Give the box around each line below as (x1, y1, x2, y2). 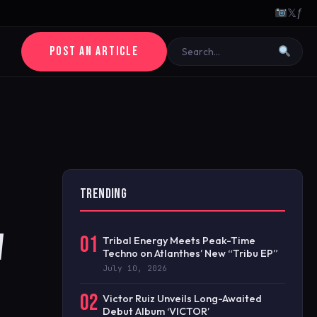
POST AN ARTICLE (50, 44, 139, 59)
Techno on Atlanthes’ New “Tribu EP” (103, 247, 278, 260)
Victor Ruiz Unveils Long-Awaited (103, 292, 262, 305)
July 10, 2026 (103, 263, 167, 273)
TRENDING (80, 186, 127, 202)
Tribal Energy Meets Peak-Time (103, 234, 255, 247)
